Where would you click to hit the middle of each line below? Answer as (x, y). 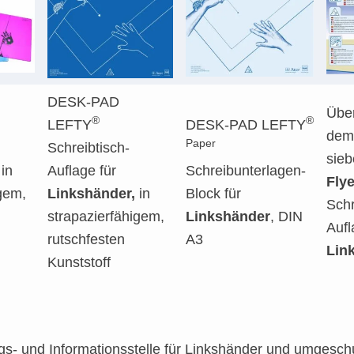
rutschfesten (86, 239)
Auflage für (82, 171)
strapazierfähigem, (106, 217)
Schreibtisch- (88, 148)
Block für (213, 194)
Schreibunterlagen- (246, 171)
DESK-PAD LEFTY (246, 125)
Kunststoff (79, 262)
